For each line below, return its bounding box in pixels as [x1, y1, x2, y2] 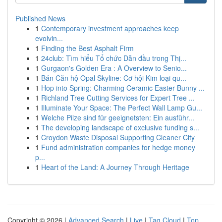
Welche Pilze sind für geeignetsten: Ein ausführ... [41, 112, 194, 122]
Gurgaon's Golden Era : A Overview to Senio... [41, 63, 187, 73]
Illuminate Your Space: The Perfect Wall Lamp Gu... [41, 103, 202, 112]
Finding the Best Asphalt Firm [41, 43, 134, 53]
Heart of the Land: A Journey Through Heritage [41, 162, 189, 172]
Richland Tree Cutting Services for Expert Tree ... [41, 93, 195, 103]
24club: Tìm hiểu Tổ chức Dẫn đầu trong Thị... [41, 53, 186, 63]
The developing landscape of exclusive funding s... [41, 122, 199, 132]
